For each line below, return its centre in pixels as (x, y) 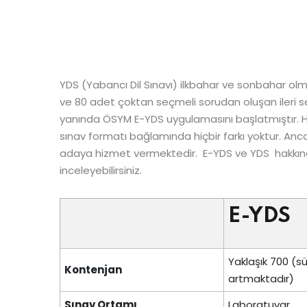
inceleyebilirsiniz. (101, 170)
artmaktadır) (261, 279)
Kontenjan (93, 270)
